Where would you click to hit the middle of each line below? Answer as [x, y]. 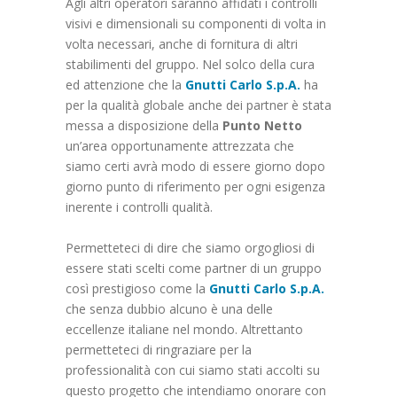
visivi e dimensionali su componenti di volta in [196, 23]
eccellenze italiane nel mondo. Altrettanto [184, 329]
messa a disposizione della [144, 125]
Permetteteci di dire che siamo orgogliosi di [190, 247]
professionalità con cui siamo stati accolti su [193, 370]
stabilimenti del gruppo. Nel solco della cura [190, 64]
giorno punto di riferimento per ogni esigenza [195, 186]
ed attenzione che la [125, 84]
